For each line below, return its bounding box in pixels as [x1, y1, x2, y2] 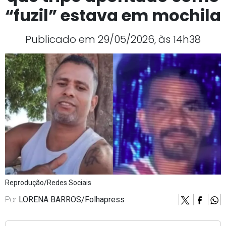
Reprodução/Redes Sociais [5, 179, 91, 187]
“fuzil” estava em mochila [5, 4, 221, 27]
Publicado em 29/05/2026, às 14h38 [25, 32, 201, 47]
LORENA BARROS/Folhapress [19, 195, 125, 205]
